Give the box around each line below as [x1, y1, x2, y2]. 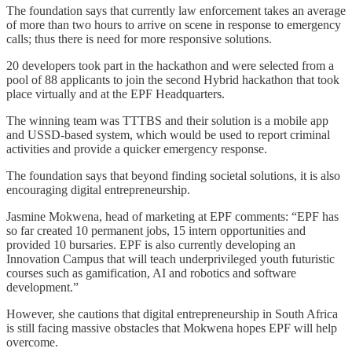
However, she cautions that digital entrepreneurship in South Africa [6, 306, 338, 321]
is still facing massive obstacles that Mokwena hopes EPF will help [6, 321, 337, 335]
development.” [6, 280, 79, 294]
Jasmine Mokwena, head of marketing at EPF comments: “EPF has [6, 209, 339, 223]
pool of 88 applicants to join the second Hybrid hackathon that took [6, 72, 339, 86]
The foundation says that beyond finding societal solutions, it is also [6, 168, 340, 182]
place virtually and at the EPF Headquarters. [6, 86, 225, 101]
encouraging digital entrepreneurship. [6, 182, 190, 196]
